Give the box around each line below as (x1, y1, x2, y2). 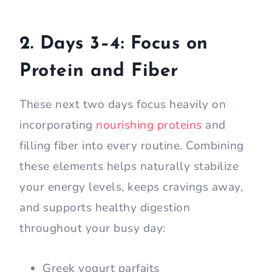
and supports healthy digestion (19, 200, 190, 216)
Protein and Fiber (19, 62, 178, 81)
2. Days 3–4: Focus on (19, 35, 208, 54)
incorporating (19, 117, 96, 134)
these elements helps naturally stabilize (19, 158, 239, 175)
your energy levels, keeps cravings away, (19, 179, 243, 195)
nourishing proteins (96, 117, 202, 134)
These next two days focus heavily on (19, 97, 226, 113)
